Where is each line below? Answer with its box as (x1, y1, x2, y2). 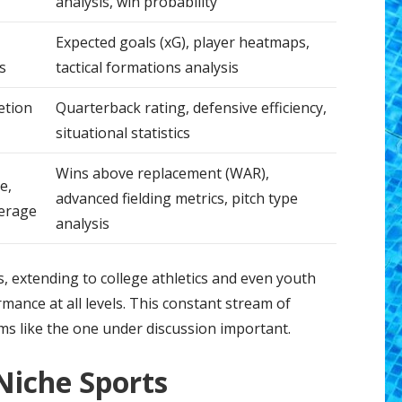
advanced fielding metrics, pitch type (55, 188, 298, 209)
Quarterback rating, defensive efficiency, (55, 98, 327, 118)
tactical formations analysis (55, 57, 239, 78)
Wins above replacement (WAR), (55, 163, 269, 184)
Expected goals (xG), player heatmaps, (55, 32, 310, 53)
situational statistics (55, 123, 190, 144)
